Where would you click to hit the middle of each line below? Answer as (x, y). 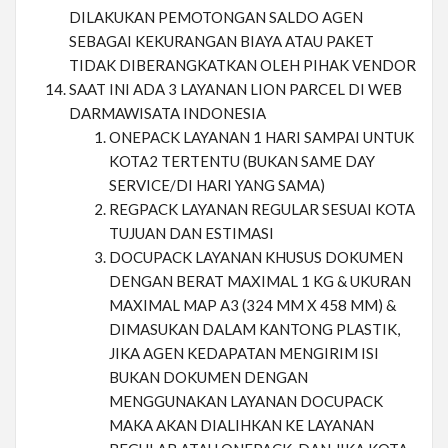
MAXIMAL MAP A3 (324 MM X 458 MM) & (252, 305)
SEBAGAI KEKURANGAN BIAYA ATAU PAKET (221, 41)
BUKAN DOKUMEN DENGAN (208, 377)
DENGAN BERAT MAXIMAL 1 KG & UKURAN (260, 281)
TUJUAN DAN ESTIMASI (191, 233)
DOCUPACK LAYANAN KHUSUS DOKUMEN (256, 257)
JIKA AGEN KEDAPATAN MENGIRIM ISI (244, 353)
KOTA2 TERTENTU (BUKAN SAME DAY (242, 161)
